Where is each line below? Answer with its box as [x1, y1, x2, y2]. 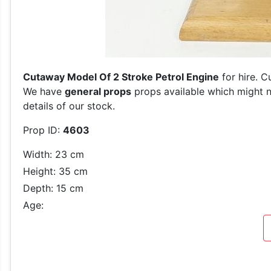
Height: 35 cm [23, 165, 88, 177]
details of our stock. [23, 100, 115, 112]
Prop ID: [23, 124, 63, 136]
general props [65, 85, 131, 97]
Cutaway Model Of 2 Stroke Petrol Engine [23, 71, 219, 83]
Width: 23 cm [23, 148, 84, 160]
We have [23, 85, 65, 97]
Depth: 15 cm [23, 182, 83, 194]
